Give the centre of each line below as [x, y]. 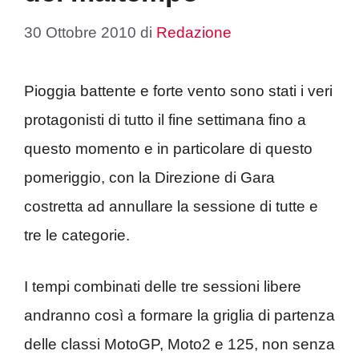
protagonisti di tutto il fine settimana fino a [165, 119]
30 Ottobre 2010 [80, 32]
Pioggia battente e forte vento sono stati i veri [178, 91]
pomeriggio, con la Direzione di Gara [149, 177]
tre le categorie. [77, 235]
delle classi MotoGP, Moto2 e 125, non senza [179, 344]
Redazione [194, 32]
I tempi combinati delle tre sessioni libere [163, 286]
